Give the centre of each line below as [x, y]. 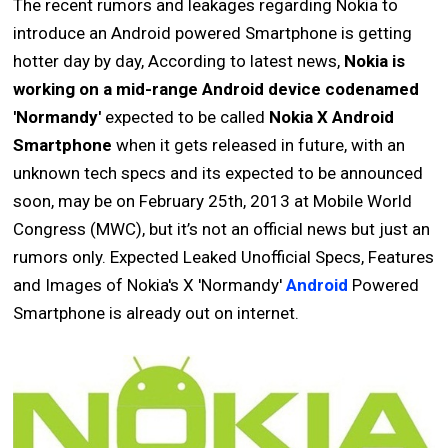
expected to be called [185, 117]
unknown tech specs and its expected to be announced [218, 173]
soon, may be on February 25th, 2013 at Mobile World [213, 201]
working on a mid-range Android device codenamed [216, 89]
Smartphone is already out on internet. [156, 313]
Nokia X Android [332, 117]
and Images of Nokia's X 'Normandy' [150, 285]
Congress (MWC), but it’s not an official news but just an [222, 229]
